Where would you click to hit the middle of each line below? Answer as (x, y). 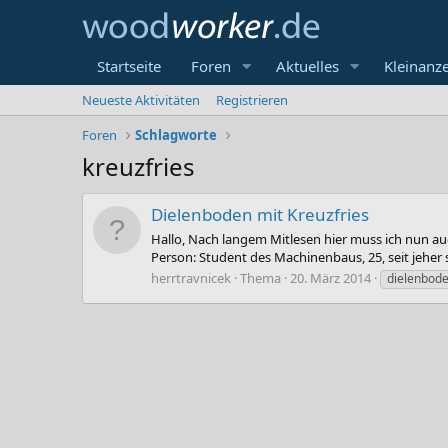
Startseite (129, 66)
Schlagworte (176, 135)
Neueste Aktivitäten (141, 100)
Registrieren (252, 100)
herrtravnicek (191, 277)
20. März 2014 (330, 277)
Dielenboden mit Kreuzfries (260, 215)
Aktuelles (307, 66)
